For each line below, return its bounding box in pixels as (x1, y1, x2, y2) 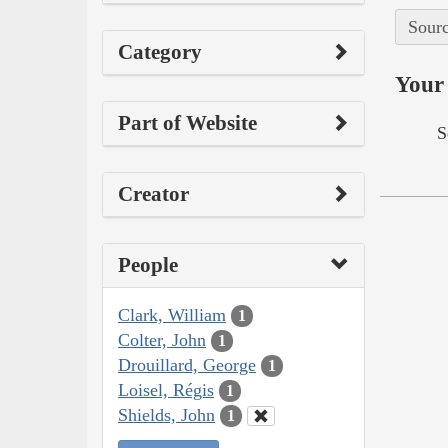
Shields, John (118, 404, 215, 425)
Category (118, 39, 202, 64)
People (118, 252, 178, 277)
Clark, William (118, 304, 226, 325)
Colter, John (118, 329, 206, 350)
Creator (118, 181, 189, 206)
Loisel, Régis (118, 379, 214, 400)
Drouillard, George (118, 354, 256, 375)
